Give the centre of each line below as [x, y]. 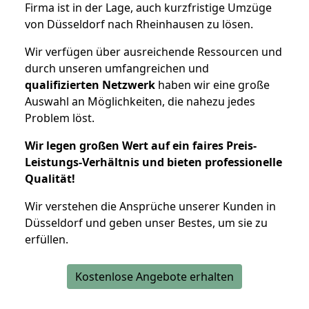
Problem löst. [60, 118]
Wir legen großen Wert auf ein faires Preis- [141, 145]
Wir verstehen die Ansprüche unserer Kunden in [150, 206]
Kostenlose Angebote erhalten [154, 276]
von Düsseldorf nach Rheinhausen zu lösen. [139, 24]
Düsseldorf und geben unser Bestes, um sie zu [146, 222]
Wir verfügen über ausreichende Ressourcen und [153, 51]
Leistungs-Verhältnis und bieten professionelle [153, 162]
